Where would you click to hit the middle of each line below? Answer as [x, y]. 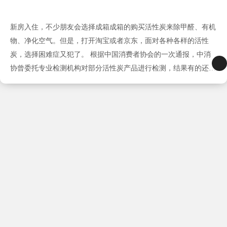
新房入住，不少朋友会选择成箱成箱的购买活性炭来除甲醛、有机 [113, 27]
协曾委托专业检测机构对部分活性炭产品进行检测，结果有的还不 [113, 68]
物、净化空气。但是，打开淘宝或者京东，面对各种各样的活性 [109, 41]
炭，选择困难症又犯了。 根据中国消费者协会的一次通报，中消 [110, 55]
